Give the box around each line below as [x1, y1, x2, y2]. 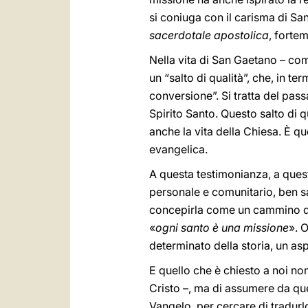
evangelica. [149, 142, 208, 156]
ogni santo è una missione [155, 221, 289, 234]
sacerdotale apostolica [149, 28, 269, 42]
